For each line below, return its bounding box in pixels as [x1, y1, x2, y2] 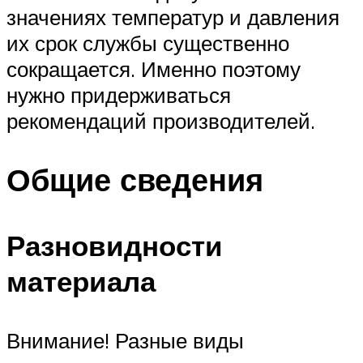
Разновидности [6, 227, 223, 263]
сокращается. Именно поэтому [6, 55, 301, 82]
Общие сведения [6, 159, 263, 199]
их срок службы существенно [6, 29, 289, 56]
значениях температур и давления [6, 3, 340, 30]
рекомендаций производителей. [6, 107, 315, 134]
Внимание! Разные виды [6, 327, 244, 353]
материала [6, 263, 156, 299]
